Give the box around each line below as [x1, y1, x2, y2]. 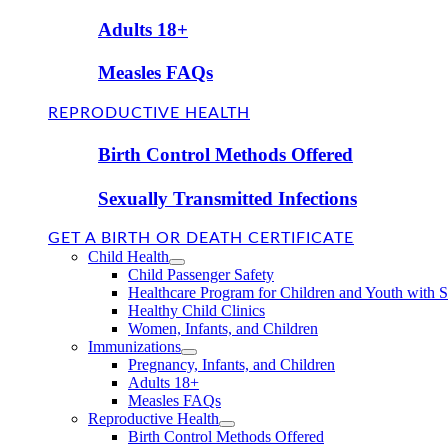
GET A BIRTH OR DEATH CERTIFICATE [48, 230, 354, 247]
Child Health [88, 248, 169, 266]
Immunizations [88, 338, 181, 356]
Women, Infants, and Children [128, 320, 318, 338]
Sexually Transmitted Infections [98, 187, 357, 209]
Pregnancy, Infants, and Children [128, 356, 335, 374]
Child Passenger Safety [128, 266, 274, 284]
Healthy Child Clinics [128, 302, 265, 320]
